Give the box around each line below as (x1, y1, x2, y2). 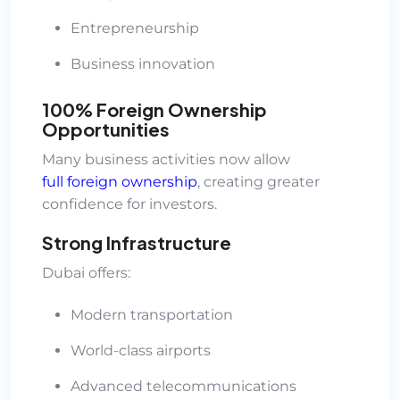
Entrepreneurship (71, 19, 199, 37)
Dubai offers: (42, 263, 130, 281)
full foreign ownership (42, 172, 197, 190)
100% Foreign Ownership (42, 97, 267, 121)
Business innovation (71, 54, 215, 72)
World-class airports (71, 341, 211, 359)
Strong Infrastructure (42, 230, 231, 254)
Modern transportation (71, 305, 233, 323)
